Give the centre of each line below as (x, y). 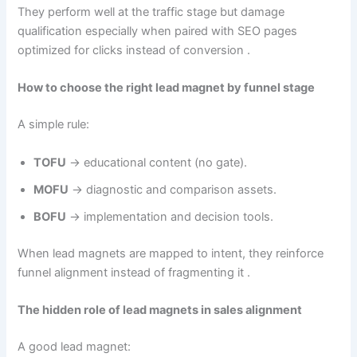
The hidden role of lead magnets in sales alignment (160, 310)
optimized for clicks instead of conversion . (134, 51)
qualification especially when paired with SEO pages (158, 31)
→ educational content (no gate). (157, 162)
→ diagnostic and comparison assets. (173, 189)
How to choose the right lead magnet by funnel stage (167, 88)
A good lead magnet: (75, 346)
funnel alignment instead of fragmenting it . (134, 272)
